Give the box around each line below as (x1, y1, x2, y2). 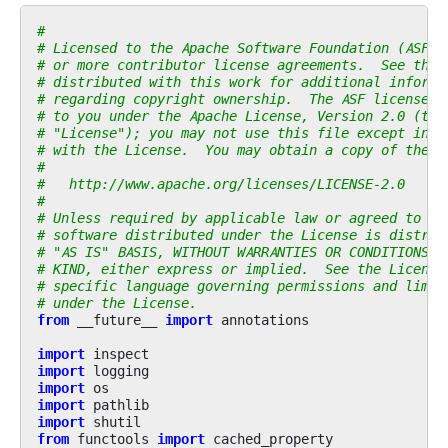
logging (93, 361, 149, 380)
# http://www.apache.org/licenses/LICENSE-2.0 (37, 174, 405, 193)
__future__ (77, 310, 157, 329)
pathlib (93, 395, 149, 414)
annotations (221, 310, 309, 329)
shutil (93, 412, 141, 431)
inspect (93, 344, 149, 363)
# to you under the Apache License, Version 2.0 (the (37, 106, 445, 125)
